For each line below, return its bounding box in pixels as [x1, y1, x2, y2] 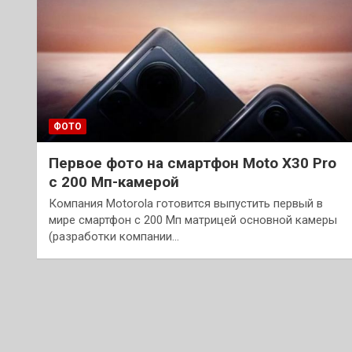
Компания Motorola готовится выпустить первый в [49, 196, 323, 211]
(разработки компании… [49, 229, 179, 244]
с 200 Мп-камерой [49, 172, 183, 191]
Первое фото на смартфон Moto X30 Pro [49, 153, 336, 172]
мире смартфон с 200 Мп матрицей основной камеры [49, 212, 337, 227]
